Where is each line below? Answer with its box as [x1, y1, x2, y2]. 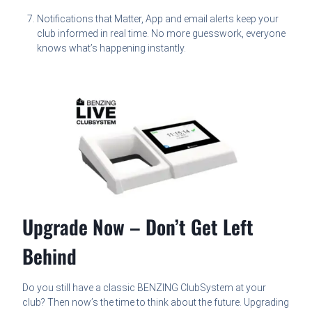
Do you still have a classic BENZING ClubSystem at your [22, 281, 267, 293]
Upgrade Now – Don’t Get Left [22, 212, 254, 241]
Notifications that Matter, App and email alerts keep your [37, 13, 279, 25]
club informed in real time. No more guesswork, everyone [37, 28, 286, 40]
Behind [22, 241, 77, 270]
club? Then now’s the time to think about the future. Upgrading [22, 296, 290, 308]
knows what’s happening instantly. [37, 42, 187, 54]
